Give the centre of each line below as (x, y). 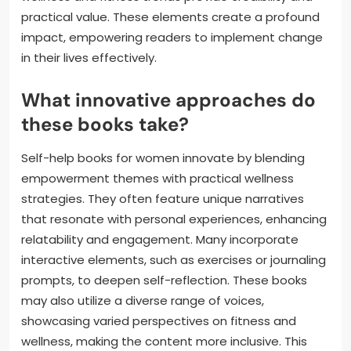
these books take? (105, 124)
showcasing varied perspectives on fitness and (159, 320)
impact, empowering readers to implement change (172, 37)
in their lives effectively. (89, 57)
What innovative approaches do (168, 100)
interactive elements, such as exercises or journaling (174, 259)
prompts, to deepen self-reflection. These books (164, 280)
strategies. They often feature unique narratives (163, 198)
